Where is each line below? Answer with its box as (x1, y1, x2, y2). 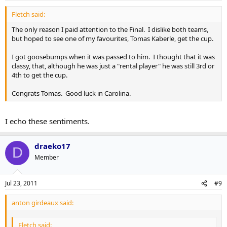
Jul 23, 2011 (5, 179, 37, 188)
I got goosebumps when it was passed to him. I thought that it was (12, 52, 215, 62)
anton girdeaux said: (12, 198, 73, 208)
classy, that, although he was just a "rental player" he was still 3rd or (12, 61, 214, 71)
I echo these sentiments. (5, 116, 90, 126)
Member (34, 153, 59, 162)
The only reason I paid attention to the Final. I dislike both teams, (12, 25, 208, 34)
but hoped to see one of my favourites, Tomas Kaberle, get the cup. (12, 34, 213, 44)
